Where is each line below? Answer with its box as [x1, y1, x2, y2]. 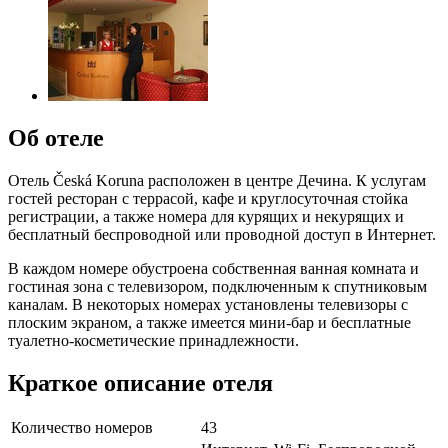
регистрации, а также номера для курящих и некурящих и [8, 207, 404, 225]
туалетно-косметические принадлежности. [8, 331, 299, 349]
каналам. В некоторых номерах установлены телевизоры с [8, 295, 408, 313]
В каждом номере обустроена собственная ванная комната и [8, 259, 419, 277]
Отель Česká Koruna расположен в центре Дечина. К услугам [8, 171, 426, 189]
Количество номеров [11, 419, 153, 437]
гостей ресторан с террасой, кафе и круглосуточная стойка [8, 189, 408, 207]
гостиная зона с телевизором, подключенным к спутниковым [8, 277, 427, 295]
